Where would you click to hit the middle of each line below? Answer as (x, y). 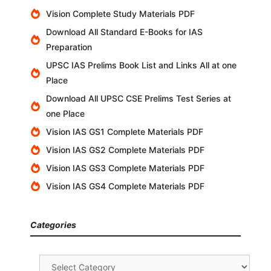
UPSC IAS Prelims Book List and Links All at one (141, 65)
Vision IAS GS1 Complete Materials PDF (124, 132)
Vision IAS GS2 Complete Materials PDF (125, 150)
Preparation (69, 47)
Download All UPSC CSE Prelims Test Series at (138, 99)
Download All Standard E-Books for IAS (124, 32)
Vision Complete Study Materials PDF (120, 14)
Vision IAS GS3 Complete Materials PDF (125, 168)
